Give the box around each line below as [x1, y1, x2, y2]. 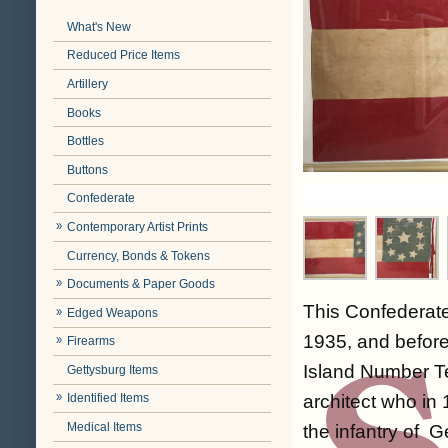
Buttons [67, 162, 109, 177]
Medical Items [67, 420, 143, 435]
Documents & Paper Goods [67, 277, 216, 292]
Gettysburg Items [67, 362, 159, 377]
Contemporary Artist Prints [67, 219, 209, 234]
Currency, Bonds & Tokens [67, 248, 211, 263]
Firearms [67, 334, 116, 349]
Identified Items [67, 391, 150, 406]
